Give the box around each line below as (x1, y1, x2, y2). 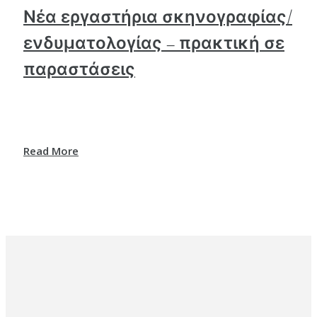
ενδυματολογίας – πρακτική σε (23, 33, 284, 54)
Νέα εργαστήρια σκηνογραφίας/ (23, 6, 292, 28)
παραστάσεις (23, 59, 135, 80)
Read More (23, 143, 79, 158)
